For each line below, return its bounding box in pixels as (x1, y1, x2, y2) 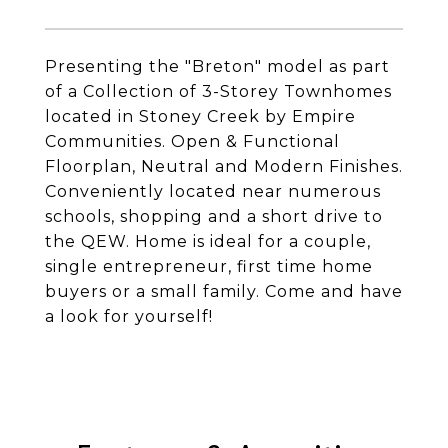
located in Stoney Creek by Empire (45, 107, 356, 126)
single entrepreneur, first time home (45, 257, 373, 276)
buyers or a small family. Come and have (45, 282, 403, 301)
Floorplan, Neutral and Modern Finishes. (45, 157, 403, 176)
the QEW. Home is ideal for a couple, (45, 232, 371, 251)
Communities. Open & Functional (45, 132, 340, 151)
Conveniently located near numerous (45, 182, 381, 201)
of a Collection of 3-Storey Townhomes (45, 82, 392, 101)
